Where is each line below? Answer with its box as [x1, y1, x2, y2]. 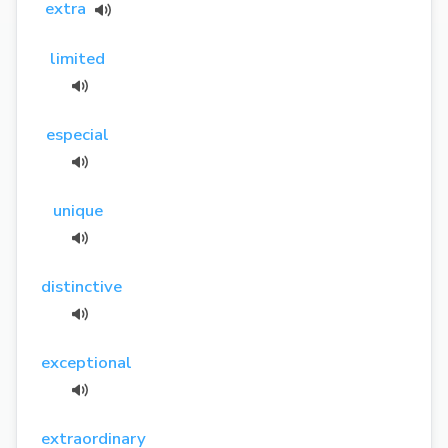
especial [46, 122, 110, 146]
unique [52, 198, 103, 222]
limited [50, 46, 106, 70]
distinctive [41, 274, 122, 298]
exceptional [41, 350, 132, 374]
